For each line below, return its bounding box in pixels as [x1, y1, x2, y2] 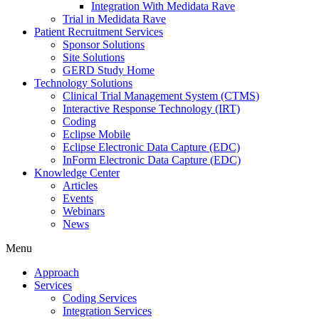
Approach [34, 266, 79, 278]
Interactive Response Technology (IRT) [63, 103, 240, 115]
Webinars [63, 205, 105, 217]
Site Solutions [63, 51, 125, 63]
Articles [63, 179, 98, 192]
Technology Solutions [34, 77, 132, 89]
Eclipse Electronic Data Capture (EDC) [63, 141, 240, 153]
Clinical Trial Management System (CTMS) [63, 90, 259, 102]
